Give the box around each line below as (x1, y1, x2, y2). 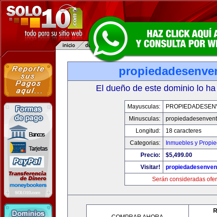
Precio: (140, 152, 160, 158)
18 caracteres (165, 127, 201, 134)
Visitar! (140, 164, 160, 170)
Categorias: (129, 139, 160, 146)
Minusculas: (128, 115, 160, 122)
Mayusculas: (127, 103, 160, 110)
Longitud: (135, 127, 160, 134)
